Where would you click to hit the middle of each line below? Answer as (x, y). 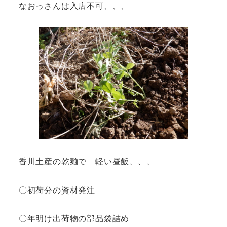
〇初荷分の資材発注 (61, 190)
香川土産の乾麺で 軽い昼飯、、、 (91, 161)
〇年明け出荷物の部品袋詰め (74, 218)
